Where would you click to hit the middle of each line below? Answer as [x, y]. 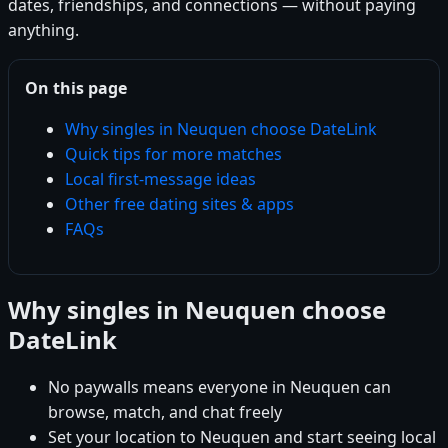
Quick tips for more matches [173, 153]
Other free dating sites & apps [179, 203]
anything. [43, 29]
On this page [76, 87]
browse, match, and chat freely [165, 411]
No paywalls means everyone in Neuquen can [219, 386]
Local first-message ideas [160, 178]
